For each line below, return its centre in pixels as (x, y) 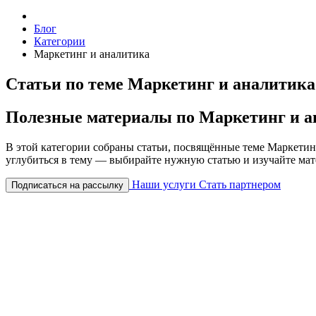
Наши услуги (164, 184)
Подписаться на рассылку (67, 185)
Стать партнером (240, 184)
